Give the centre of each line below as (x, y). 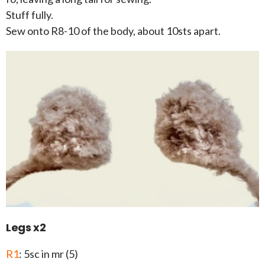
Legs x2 (26, 228)
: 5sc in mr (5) (49, 254)
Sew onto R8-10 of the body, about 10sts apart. (113, 31)
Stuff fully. (30, 15)
